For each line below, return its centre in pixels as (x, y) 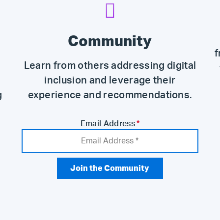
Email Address (108, 124)
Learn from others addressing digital (110, 66)
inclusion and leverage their (110, 81)
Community (110, 42)
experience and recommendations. (110, 95)
